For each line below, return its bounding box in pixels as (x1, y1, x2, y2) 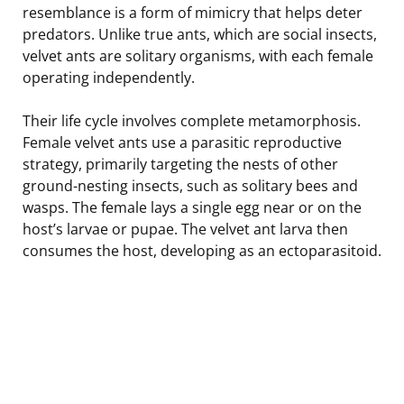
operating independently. (23, 67, 195, 87)
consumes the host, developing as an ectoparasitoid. (23, 240, 381, 261)
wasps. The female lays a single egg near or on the (23, 197, 362, 217)
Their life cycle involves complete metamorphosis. (23, 110, 361, 131)
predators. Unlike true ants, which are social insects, (23, 23, 377, 44)
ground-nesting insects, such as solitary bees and (23, 175, 358, 196)
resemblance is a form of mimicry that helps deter (23, 2, 363, 23)
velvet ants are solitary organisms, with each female (23, 45, 373, 66)
